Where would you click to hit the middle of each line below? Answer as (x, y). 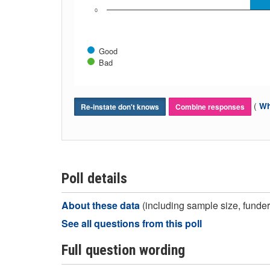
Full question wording (123, 250)
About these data (102, 205)
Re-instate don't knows (120, 107)
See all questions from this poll (132, 223)
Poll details (94, 178)
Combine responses (210, 107)
